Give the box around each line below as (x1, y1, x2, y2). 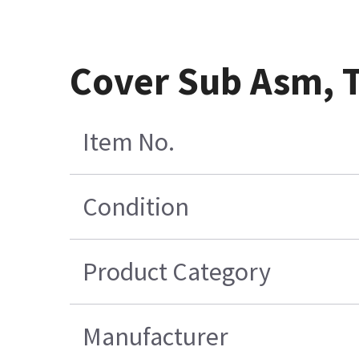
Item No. (83, 125, 175, 158)
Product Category (83, 255, 272, 288)
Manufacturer (83, 320, 229, 353)
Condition (83, 190, 190, 223)
